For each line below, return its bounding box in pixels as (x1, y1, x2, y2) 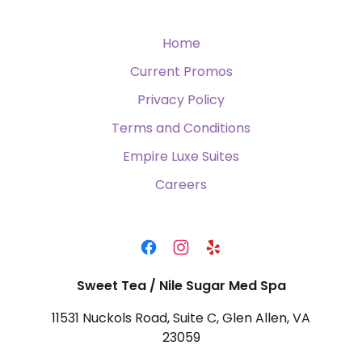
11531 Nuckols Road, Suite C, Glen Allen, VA (52, 309, 310, 327)
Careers (155, 175, 207, 194)
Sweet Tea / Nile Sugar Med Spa (76, 276, 286, 295)
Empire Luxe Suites (123, 147, 239, 166)
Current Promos (129, 62, 233, 81)
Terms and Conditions (112, 119, 250, 137)
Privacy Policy (137, 90, 225, 109)
